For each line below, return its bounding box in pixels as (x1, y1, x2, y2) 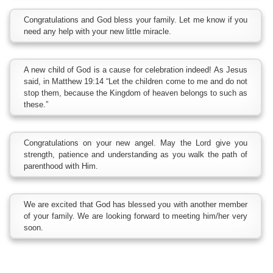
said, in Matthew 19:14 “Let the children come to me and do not (24, 77, 247, 86)
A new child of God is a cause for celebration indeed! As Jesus (24, 65, 247, 74)
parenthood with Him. (24, 161, 98, 171)
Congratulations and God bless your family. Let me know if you (24, 15, 247, 24)
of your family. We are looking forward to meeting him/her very (24, 211, 247, 221)
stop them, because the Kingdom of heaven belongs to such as (24, 88, 247, 97)
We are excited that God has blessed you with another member (24, 200, 247, 209)
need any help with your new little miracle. (24, 27, 171, 36)
